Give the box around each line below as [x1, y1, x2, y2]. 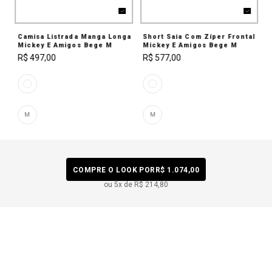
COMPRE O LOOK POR [72, 165, 155, 174]
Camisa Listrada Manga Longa [18, 32, 132, 41]
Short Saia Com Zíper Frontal [143, 32, 256, 41]
